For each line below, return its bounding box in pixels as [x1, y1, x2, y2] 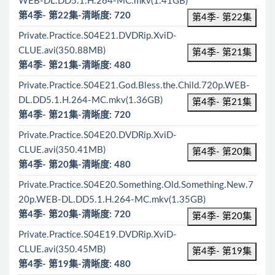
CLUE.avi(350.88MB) [18, 46, 106, 55]
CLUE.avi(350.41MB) [18, 145, 106, 155]
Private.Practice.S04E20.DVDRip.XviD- [18, 131, 177, 140]
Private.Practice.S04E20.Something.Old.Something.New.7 [18, 180, 254, 190]
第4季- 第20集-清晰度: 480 [18, 160, 131, 169]
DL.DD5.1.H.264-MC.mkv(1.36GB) [18, 96, 163, 105]
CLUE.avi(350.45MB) [18, 245, 106, 254]
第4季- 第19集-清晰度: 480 [18, 260, 131, 269]
